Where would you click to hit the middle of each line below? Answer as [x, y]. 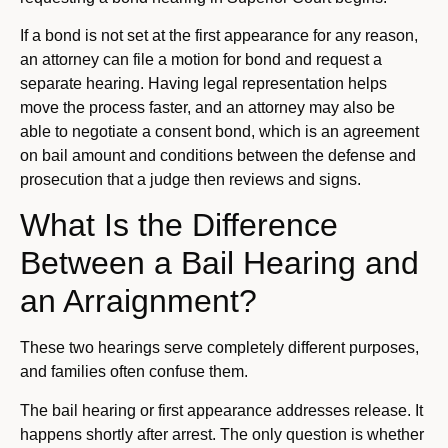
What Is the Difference [179, 225]
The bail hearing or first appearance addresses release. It [221, 410]
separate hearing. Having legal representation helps [203, 83]
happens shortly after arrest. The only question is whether [222, 434]
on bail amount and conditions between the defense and [218, 155]
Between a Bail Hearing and [219, 263]
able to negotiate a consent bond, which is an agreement [219, 131]
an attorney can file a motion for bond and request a [201, 59]
